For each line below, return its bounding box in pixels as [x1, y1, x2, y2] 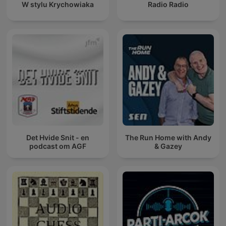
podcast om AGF [29, 141, 86, 150]
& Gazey [154, 141, 182, 150]
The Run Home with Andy [125, 133, 211, 142]
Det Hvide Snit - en [26, 133, 89, 142]
